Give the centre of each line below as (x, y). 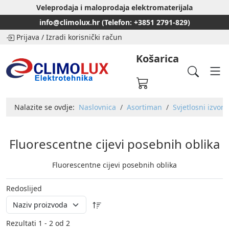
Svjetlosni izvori (199, 107)
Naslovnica (97, 107)
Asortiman (144, 107)
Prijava (28, 37)
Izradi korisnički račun (84, 37)
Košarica (157, 59)
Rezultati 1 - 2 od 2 (38, 223)
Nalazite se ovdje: (47, 107)
